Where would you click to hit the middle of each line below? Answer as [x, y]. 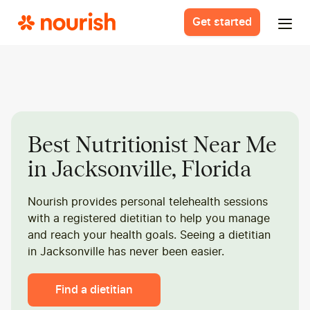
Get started [222, 22]
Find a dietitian [94, 290]
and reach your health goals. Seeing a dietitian [149, 235]
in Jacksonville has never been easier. [126, 251]
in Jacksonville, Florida [140, 170]
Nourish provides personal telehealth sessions [148, 201]
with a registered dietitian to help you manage [149, 218]
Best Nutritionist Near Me [152, 145]
